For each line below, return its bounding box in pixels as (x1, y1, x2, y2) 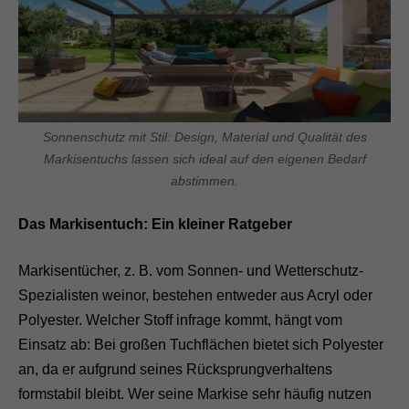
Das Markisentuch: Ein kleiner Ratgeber (18, 215, 292, 232)
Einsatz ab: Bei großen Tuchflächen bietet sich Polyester (18, 336, 383, 352)
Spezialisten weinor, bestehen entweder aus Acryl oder (18, 287, 372, 303)
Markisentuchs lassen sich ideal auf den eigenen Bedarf (43, 151, 366, 166)
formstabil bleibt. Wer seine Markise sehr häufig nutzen (18, 385, 372, 402)
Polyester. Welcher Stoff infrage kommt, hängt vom (18, 311, 342, 328)
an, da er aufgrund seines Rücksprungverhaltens (18, 361, 332, 377)
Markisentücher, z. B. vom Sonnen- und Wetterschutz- (18, 262, 363, 278)
